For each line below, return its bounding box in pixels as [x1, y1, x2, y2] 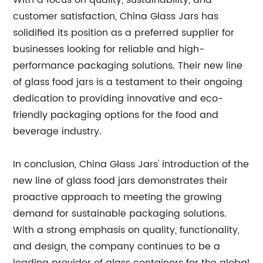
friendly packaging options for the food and [13, 107, 219, 123]
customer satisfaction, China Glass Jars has [13, 9, 219, 24]
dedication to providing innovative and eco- [13, 91, 224, 106]
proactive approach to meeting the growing [13, 190, 222, 205]
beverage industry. [13, 124, 102, 139]
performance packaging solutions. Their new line [13, 58, 243, 73]
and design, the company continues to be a [13, 239, 221, 254]
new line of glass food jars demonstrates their [13, 173, 228, 188]
